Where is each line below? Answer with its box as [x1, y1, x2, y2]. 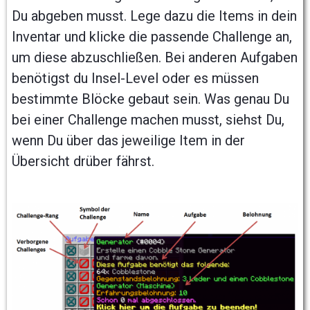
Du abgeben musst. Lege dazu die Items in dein [12, 7, 297, 24]
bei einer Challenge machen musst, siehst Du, [12, 111, 284, 128]
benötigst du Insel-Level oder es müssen [12, 69, 259, 86]
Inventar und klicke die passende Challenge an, [12, 28, 292, 45]
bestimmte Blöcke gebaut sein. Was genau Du [12, 90, 289, 107]
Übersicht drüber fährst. [12, 152, 154, 170]
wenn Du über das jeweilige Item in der [12, 131, 245, 149]
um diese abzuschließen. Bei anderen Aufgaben [12, 48, 298, 66]
